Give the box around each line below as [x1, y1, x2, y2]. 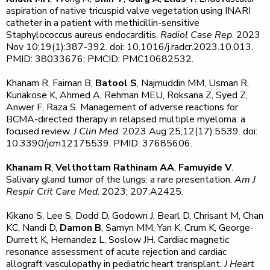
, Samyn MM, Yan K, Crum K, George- [101, 221, 254, 234]
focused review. [6, 125, 74, 138]
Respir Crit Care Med [6, 185, 98, 198]
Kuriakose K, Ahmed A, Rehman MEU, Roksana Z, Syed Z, [6, 89, 248, 102]
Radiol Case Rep [160, 28, 232, 42]
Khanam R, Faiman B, [6, 77, 95, 90]
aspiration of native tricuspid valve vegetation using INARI [6, 4, 251, 17]
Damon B [60, 221, 101, 234]
